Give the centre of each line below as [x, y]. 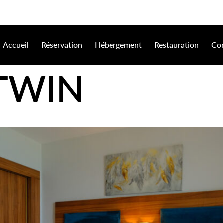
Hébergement [118, 45]
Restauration [176, 45]
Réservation [62, 45]
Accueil [16, 45]
